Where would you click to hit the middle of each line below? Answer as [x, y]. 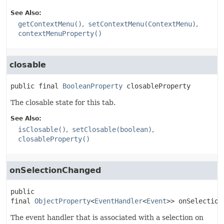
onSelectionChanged [55, 170]
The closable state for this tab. [63, 102]
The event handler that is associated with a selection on [107, 217]
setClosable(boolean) [112, 129]
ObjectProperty [62, 201]
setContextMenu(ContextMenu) [142, 24]
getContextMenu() [50, 24]
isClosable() [42, 129]
